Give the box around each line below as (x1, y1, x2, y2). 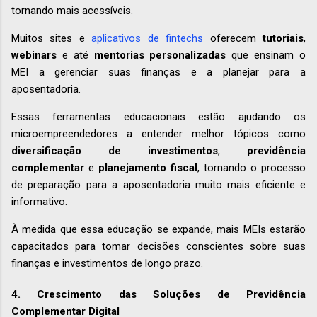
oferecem (203, 31, 263, 45)
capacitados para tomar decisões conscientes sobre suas (11, 239, 306, 253)
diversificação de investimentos (11, 144, 218, 157)
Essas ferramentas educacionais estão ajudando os (11, 110, 306, 123)
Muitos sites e (11, 31, 92, 45)
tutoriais (263, 31, 304, 45)
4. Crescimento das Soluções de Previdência (11, 287, 306, 301)
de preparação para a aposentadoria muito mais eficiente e (11, 178, 306, 191)
